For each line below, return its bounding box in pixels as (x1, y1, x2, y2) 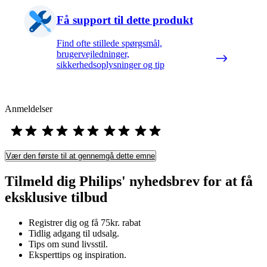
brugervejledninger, (56, 48, 129, 59)
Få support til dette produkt (56, 14, 193, 26)
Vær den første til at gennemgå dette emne (6, 151, 155, 160)
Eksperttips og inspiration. (29, 249, 126, 260)
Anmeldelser (5, 103, 52, 114)
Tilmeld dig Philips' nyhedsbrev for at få (5, 173, 253, 189)
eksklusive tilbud (5, 189, 107, 205)
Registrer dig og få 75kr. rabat (29, 217, 141, 228)
